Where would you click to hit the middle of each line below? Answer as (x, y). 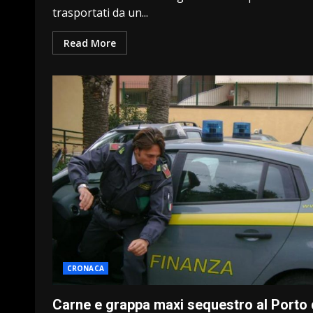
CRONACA (86, 268)
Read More (90, 43)
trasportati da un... (100, 13)
